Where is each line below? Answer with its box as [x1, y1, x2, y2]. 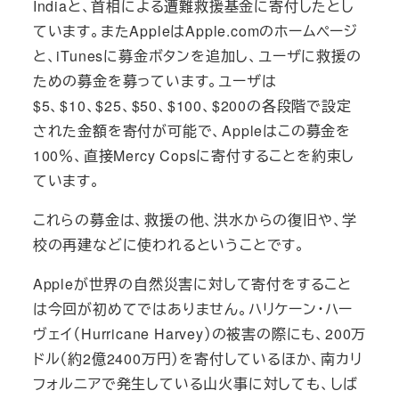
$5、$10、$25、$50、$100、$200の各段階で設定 [32, 95, 352, 117]
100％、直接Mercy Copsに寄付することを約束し [32, 145, 355, 167]
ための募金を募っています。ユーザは [32, 70, 277, 92]
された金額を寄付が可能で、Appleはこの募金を [32, 120, 351, 142]
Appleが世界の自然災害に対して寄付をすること [32, 273, 352, 295]
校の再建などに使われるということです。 [32, 234, 305, 256]
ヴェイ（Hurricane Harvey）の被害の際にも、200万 [32, 323, 367, 345]
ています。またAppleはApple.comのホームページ [32, 20, 358, 42]
